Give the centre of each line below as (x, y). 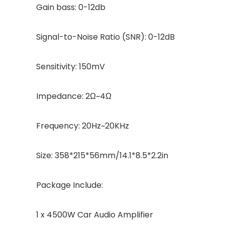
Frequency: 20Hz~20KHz (83, 126)
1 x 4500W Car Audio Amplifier (95, 215)
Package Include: (70, 185)
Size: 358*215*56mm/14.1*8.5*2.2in (102, 155)
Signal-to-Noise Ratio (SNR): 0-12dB (105, 37)
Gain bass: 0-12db (71, 7)
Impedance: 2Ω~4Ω (74, 96)
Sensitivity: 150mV (71, 67)
